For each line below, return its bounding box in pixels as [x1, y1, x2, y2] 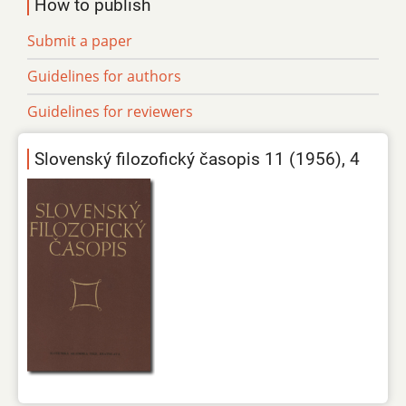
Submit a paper [27, 31, 132, 52]
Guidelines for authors [27, 66, 181, 87]
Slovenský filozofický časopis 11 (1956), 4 [34, 149, 360, 170]
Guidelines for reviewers [27, 101, 193, 122]
